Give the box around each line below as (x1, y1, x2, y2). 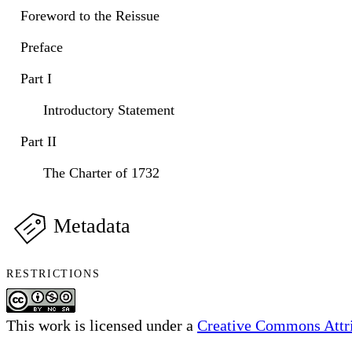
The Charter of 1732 (42, 165, 159, 181)
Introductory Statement (42, 102, 174, 119)
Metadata (53, 214, 130, 238)
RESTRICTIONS (6, 268, 101, 280)
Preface (20, 39, 63, 56)
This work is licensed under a (6, 317, 197, 335)
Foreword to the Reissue (20, 8, 159, 24)
